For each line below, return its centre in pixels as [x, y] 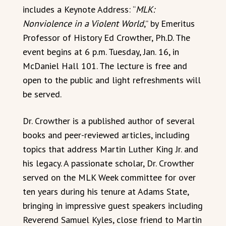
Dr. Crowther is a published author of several [109, 121]
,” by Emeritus [169, 23]
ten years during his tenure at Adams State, [106, 191]
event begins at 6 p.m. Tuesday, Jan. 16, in [101, 51]
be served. [42, 94]
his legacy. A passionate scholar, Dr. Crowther [108, 163]
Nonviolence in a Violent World [83, 23]
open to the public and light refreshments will [112, 80]
